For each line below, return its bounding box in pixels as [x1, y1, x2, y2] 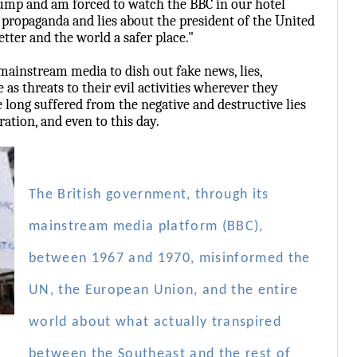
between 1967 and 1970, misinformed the [29, 251, 311, 266]
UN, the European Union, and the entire [29, 283, 299, 298]
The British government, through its [29, 187, 269, 202]
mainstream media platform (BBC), [29, 219, 264, 234]
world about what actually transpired [29, 315, 281, 330]
